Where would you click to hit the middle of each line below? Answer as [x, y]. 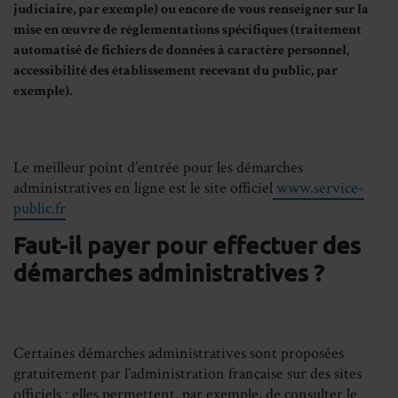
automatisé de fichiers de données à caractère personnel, [181, 50]
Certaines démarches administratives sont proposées [179, 354]
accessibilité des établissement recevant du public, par [175, 71]
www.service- [318, 187]
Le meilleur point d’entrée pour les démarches [158, 167]
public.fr [40, 208]
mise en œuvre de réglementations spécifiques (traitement [187, 30]
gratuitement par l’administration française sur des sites [187, 374]
